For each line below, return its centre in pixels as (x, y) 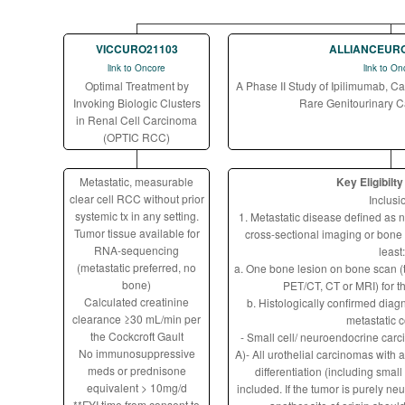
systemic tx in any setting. (137, 216)
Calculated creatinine (137, 301)
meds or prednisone (137, 370)
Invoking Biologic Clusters (137, 103)
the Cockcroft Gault (137, 336)
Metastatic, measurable (137, 181)
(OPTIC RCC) (137, 137)
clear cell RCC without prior (137, 198)
